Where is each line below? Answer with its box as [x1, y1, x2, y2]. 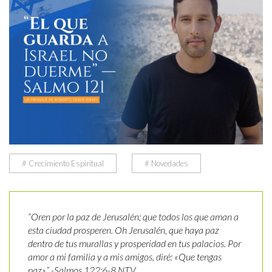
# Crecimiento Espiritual [22, 158, 104, 169]
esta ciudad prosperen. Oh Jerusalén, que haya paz [28, 224, 219, 236]
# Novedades [144, 158, 188, 169]
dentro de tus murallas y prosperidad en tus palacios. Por [28, 237, 241, 250]
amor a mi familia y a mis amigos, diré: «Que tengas [28, 251, 222, 263]
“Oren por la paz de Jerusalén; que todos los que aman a [28, 211, 239, 223]
